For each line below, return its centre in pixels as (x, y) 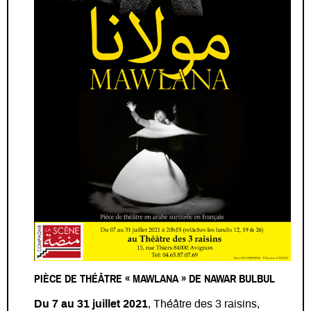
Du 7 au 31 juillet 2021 (91, 304)
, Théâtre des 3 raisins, (204, 304)
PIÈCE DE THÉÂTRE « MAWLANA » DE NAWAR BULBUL (154, 279)
